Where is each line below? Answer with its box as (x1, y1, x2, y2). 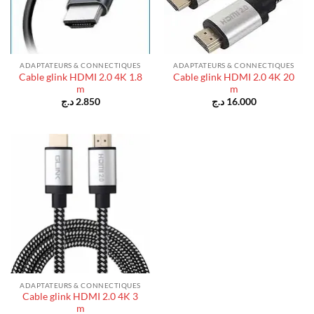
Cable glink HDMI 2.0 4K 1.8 (18, 71, 142, 83)
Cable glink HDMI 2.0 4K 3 (22, 291, 138, 303)
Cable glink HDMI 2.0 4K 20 (173, 71, 294, 83)
